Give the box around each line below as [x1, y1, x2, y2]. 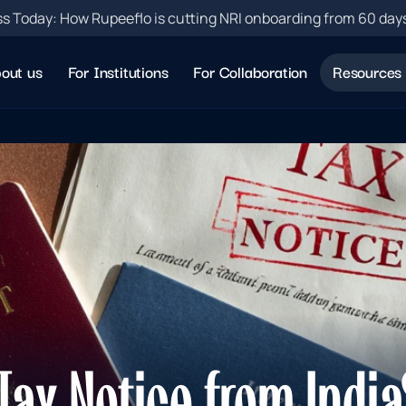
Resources [332, 59, 402, 83]
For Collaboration [193, 59, 307, 83]
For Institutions [67, 59, 169, 83]
